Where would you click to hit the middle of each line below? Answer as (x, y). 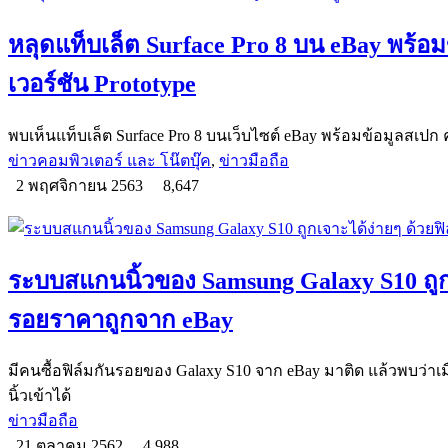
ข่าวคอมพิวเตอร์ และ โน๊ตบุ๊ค (109, 160)
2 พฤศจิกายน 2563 (81, 185)
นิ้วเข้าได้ (39, 396)
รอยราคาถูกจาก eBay (120, 319)
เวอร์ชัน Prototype (102, 83)
